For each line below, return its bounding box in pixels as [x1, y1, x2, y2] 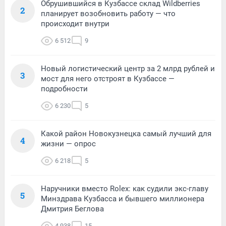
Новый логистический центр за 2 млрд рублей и [41, 64, 215, 74]
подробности [41, 84, 88, 94]
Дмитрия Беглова [41, 204, 104, 214]
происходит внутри [41, 19, 109, 29]
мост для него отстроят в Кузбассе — [41, 74, 175, 84]
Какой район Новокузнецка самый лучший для [41, 129, 211, 139]
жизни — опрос [41, 139, 96, 149]
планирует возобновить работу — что [41, 9, 176, 19]
